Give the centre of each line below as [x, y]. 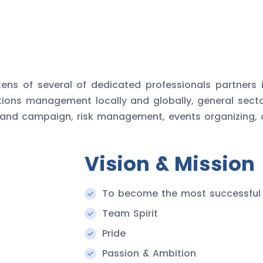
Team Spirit [130, 214]
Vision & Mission [170, 164]
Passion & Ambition [149, 254]
